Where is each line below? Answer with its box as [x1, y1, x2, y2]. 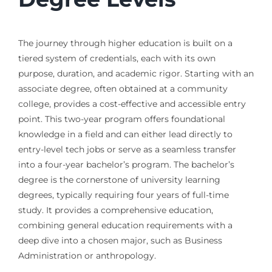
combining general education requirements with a [18, 219, 233, 231]
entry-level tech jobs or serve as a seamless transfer [18, 143, 236, 155]
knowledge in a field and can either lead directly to [18, 128, 233, 140]
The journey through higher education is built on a [18, 37, 233, 49]
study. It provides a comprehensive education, [18, 204, 213, 216]
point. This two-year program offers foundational [18, 113, 225, 124]
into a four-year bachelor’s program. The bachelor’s [18, 158, 234, 170]
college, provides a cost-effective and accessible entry [18, 98, 246, 109]
